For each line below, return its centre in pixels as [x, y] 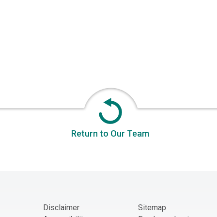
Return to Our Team [110, 134]
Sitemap [152, 208]
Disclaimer [61, 208]
